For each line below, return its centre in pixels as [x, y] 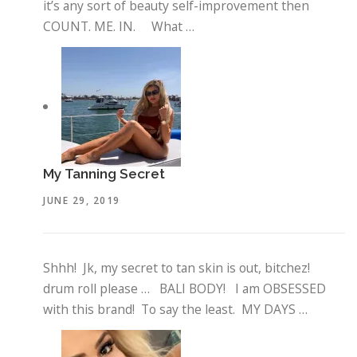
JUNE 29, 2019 [82, 200]
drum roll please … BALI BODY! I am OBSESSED [185, 288]
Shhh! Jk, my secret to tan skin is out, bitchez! [178, 267]
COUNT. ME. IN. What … [119, 27]
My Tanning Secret [104, 174]
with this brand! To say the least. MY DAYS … [176, 309]
